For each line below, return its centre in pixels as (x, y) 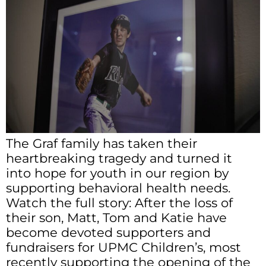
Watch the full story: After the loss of (119, 203)
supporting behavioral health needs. (118, 188)
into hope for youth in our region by (117, 173)
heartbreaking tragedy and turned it (119, 159)
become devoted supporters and (108, 233)
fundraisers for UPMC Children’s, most (123, 248)
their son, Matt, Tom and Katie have (116, 218)
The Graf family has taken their (102, 144)
